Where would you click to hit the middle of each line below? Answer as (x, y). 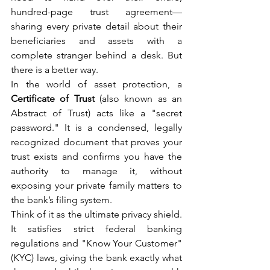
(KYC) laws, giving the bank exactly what (96, 258)
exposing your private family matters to (96, 186)
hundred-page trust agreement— (96, 12)
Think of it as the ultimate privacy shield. (96, 215)
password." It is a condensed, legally (96, 128)
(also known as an (138, 99)
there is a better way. (55, 70)
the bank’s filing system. (61, 200)
